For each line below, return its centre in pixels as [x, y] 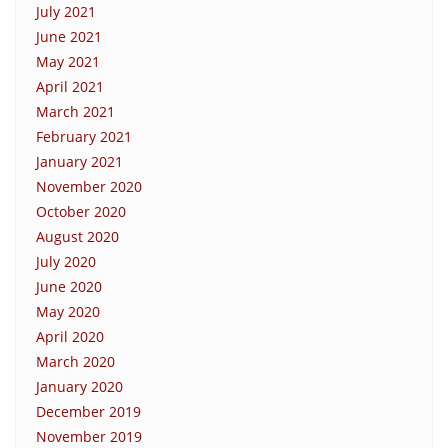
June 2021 [69, 36]
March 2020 [75, 361]
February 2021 [84, 136]
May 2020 [68, 311]
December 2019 [88, 411]
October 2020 [81, 211]
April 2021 [70, 86]
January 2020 [79, 386]
